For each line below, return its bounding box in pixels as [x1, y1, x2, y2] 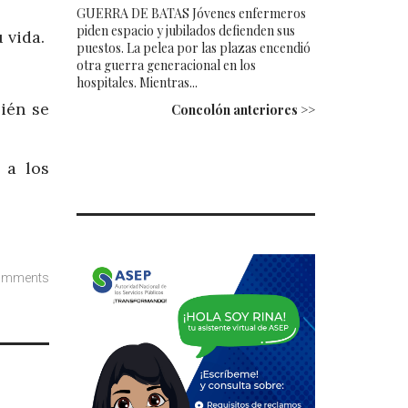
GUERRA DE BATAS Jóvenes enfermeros [76, 4, 306, 22]
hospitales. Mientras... [76, 73, 198, 91]
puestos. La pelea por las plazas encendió [76, 38, 311, 56]
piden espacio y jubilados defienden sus [76, 21, 295, 39]
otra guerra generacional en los [76, 56, 256, 74]
